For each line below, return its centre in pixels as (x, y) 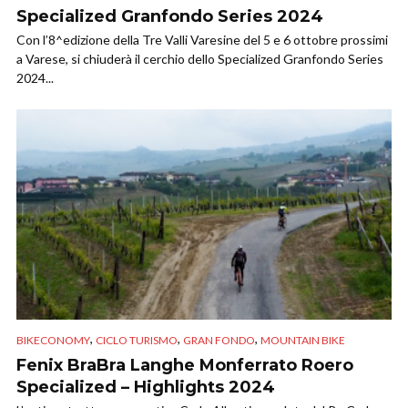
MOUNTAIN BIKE (303, 340)
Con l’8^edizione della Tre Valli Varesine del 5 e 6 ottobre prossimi (202, 40)
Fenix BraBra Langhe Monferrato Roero (185, 365)
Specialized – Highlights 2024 (146, 387)
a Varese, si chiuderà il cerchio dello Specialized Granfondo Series (200, 59)
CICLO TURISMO (137, 340)
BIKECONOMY (53, 340)
